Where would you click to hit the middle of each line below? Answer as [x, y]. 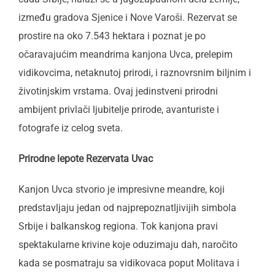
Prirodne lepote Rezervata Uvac [86, 159]
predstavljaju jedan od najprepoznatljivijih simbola [127, 208]
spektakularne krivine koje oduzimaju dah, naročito [128, 245]
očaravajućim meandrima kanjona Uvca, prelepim [126, 54]
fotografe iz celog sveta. [71, 128]
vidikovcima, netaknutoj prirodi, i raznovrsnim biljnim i [135, 73]
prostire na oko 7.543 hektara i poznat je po [112, 36]
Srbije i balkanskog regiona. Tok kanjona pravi [118, 226]
